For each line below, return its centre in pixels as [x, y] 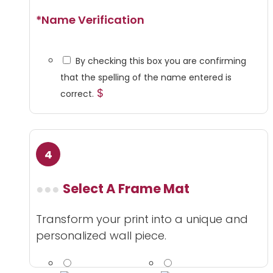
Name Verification [93, 20]
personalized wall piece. [101, 236]
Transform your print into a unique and [142, 219]
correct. [77, 94]
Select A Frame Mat [126, 189]
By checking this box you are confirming [161, 61]
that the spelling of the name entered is [146, 77]
